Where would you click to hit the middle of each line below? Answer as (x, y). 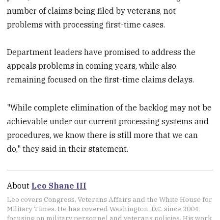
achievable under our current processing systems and (108, 122)
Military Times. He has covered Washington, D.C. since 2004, (104, 209)
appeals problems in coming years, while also (92, 66)
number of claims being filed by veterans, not (92, 11)
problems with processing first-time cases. (86, 24)
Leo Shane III (59, 186)
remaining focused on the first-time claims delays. (101, 80)
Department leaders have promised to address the (101, 52)
